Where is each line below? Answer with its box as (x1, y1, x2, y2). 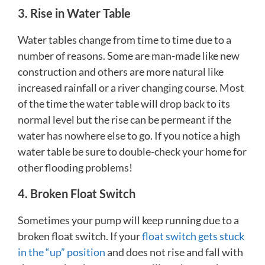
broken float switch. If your (18, 229, 142, 243)
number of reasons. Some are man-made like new (18, 49, 240, 62)
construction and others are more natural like (18, 64, 224, 78)
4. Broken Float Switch (18, 186, 135, 201)
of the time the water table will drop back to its (18, 96, 230, 110)
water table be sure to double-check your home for (18, 144, 247, 158)
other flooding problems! (18, 160, 132, 174)
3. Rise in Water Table (18, 5, 131, 20)
